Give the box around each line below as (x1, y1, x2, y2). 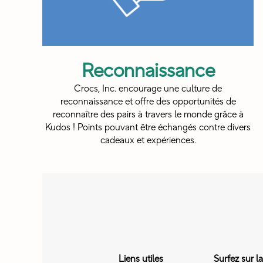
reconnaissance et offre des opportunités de (60, 96, 236, 108)
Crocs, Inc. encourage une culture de (74, 83, 222, 95)
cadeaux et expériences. (100, 134, 196, 147)
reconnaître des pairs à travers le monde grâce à (52, 109, 244, 121)
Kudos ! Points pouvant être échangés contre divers (45, 122, 251, 134)
